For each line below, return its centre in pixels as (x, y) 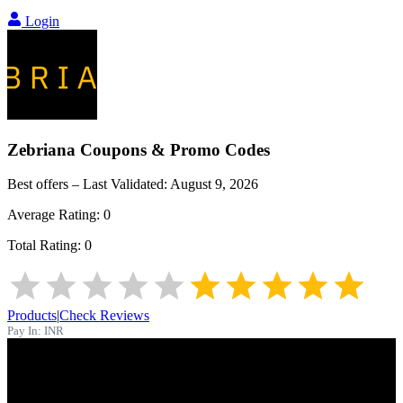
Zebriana (41, 149)
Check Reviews (104, 316)
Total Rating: (46, 246)
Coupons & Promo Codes (173, 149)
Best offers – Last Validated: (89, 184)
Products (32, 316)
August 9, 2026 (214, 184)
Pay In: (24, 331)
